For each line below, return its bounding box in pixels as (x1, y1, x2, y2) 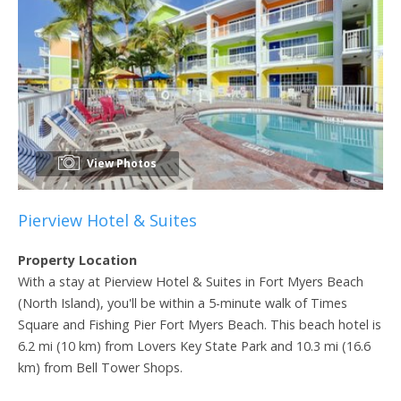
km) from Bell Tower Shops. (18, 358, 183, 376)
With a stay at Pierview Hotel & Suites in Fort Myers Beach (18, 272, 363, 290)
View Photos (84, 155, 157, 171)
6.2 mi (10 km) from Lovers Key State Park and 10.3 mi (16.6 (18, 337, 371, 354)
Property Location (18, 251, 137, 269)
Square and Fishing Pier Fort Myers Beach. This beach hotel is (18, 315, 381, 333)
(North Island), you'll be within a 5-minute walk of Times (18, 294, 347, 311)
